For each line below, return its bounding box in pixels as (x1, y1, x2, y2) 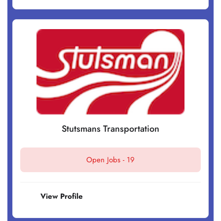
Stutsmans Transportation (62, 122, 159, 136)
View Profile (40, 191, 83, 202)
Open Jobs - (86, 154, 127, 166)
